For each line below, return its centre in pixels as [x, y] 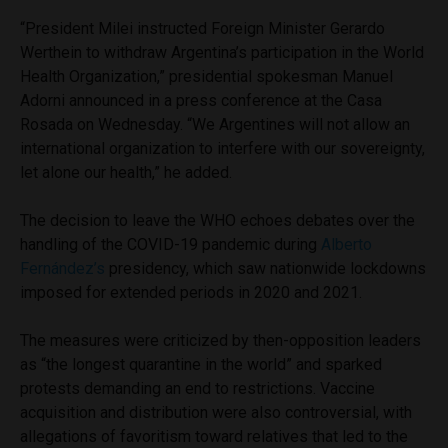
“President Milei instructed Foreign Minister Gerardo [202, 28]
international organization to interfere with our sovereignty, [222, 148]
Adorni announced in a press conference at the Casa [201, 100]
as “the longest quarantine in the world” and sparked [201, 364]
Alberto [346, 244]
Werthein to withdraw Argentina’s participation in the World [222, 52]
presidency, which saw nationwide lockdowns [265, 268]
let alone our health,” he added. [126, 172]
